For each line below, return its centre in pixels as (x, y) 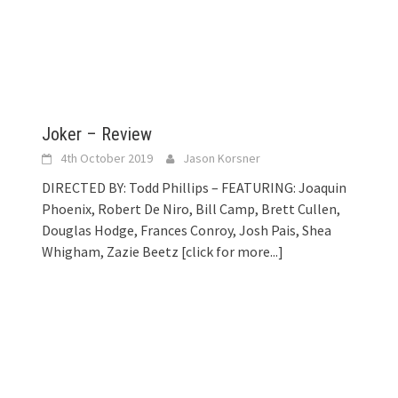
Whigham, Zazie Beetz (112, 251)
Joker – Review (97, 134)
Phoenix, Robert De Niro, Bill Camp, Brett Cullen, (191, 208)
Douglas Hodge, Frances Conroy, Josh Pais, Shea (187, 230)
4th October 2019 (107, 158)
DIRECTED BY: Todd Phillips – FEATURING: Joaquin (195, 187)
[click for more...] (233, 251)
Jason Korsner (222, 158)
